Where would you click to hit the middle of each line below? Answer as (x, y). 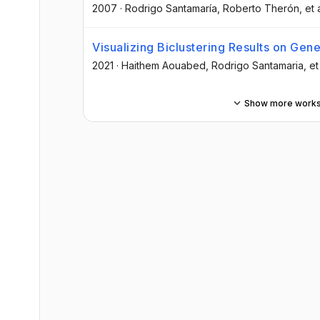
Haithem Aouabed (164, 66)
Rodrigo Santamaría (171, 8)
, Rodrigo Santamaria (255, 66)
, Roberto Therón (258, 8)
